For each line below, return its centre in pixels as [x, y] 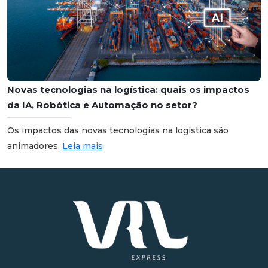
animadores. [35, 146]
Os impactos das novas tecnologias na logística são [118, 131]
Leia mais [83, 146]
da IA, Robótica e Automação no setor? [102, 105]
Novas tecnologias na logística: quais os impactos [128, 90]
